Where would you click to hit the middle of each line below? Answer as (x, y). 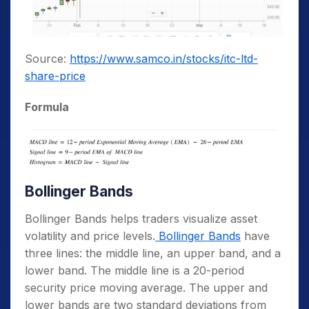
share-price (55, 76)
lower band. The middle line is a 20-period (134, 271)
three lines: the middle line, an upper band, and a (153, 253)
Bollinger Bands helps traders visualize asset (141, 219)
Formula (47, 107)
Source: (47, 59)
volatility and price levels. (90, 236)
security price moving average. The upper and (146, 288)
